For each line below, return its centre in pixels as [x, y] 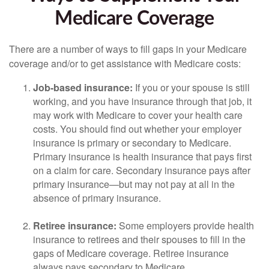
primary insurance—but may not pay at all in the [134, 184]
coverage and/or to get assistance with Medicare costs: [125, 63]
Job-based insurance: [83, 87]
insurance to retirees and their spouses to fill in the [139, 239]
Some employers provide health [185, 225]
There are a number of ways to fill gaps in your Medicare [128, 49]
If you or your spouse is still [191, 87]
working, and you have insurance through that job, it [142, 101]
